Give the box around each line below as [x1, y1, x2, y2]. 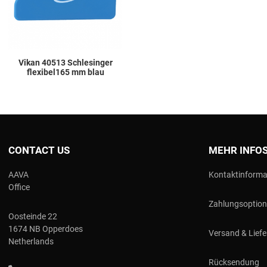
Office [8, 182, 30, 192]
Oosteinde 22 [8, 211, 57, 221]
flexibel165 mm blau [26, 67, 104, 77]
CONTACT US [8, 144, 70, 156]
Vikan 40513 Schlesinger [18, 57, 113, 67]
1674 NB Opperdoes [8, 223, 83, 234]
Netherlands [8, 236, 54, 246]
